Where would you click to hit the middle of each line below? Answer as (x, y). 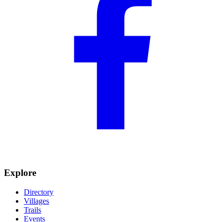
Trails (32, 210)
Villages (36, 201)
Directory (39, 192)
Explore (20, 172)
